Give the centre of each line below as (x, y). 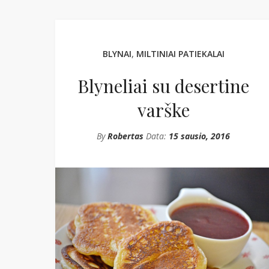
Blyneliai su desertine (163, 86)
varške (163, 110)
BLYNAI (117, 54)
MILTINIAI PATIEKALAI (180, 54)
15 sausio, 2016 (199, 136)
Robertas (125, 136)
